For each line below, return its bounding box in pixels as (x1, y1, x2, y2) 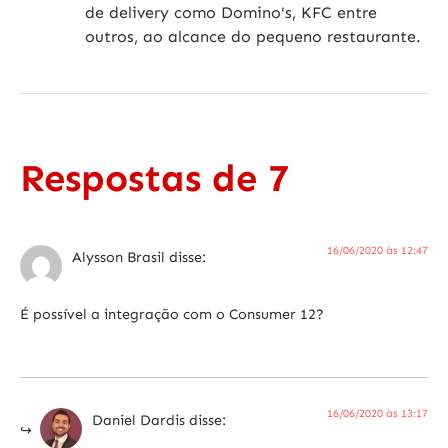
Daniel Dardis (92, 411, 185, 430)
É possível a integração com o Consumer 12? (20, 304, 324, 323)
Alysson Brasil (72, 248, 165, 267)
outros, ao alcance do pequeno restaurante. (85, 26, 421, 46)
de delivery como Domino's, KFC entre (85, 2, 377, 22)
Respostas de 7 (20, 155, 289, 202)
